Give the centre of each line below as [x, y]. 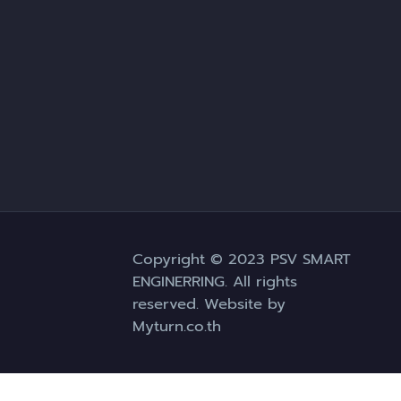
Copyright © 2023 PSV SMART [241, 260]
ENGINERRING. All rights [214, 282]
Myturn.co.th [176, 327]
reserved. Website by [209, 304]
